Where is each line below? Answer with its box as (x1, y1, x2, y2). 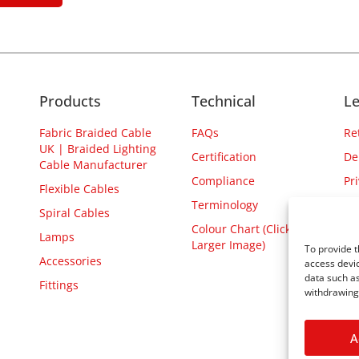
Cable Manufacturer (39, 157, 147, 173)
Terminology (192, 197, 258, 213)
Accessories (39, 253, 102, 269)
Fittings (39, 277, 79, 293)
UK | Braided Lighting (39, 141, 156, 157)
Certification (192, 149, 256, 165)
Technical (192, 91, 256, 111)
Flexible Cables (39, 181, 119, 197)
